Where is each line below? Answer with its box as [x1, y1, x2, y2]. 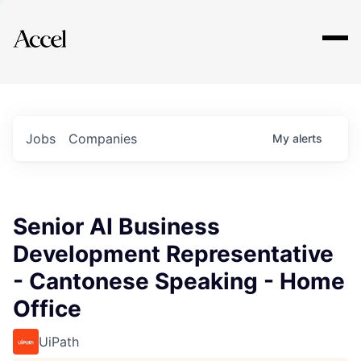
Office [13, 295, 81, 322]
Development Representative [13, 240, 334, 268]
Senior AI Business [13, 213, 220, 240]
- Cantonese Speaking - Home [13, 268, 345, 295]
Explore [39, 19, 87, 38]
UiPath [39, 334, 79, 350]
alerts [293, 131, 322, 145]
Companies [68, 131, 137, 147]
